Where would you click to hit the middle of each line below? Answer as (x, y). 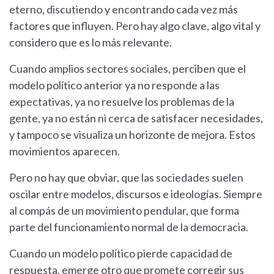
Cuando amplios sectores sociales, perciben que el (128, 68)
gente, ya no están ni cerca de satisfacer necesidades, (136, 118)
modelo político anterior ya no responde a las (114, 85)
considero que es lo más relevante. (91, 42)
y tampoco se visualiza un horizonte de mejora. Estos (132, 134)
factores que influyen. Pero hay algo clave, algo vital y (135, 25)
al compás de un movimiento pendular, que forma (124, 210)
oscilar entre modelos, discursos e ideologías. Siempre (136, 194)
